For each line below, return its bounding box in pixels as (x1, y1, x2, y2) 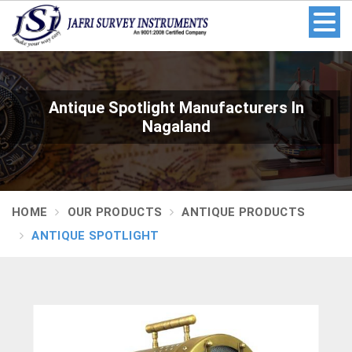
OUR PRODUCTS (67, 204, 163, 219)
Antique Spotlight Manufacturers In (48, 97, 304, 117)
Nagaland (141, 116, 211, 136)
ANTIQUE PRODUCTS (181, 204, 306, 219)
